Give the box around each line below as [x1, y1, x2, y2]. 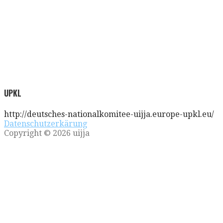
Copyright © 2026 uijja [4, 128, 90, 138]
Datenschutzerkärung [4, 119, 87, 129]
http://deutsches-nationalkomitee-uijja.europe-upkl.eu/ [4, 110, 214, 119]
